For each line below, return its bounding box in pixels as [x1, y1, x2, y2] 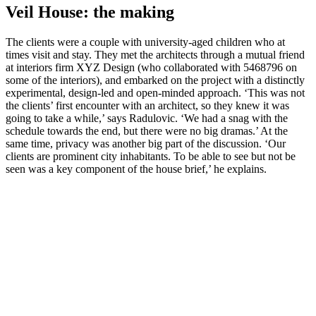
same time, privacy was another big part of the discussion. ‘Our [6, 138, 286, 150]
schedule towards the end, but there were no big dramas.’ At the [6, 125, 288, 137]
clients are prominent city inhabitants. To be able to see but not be [6, 150, 296, 162]
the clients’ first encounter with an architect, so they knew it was [6, 99, 289, 111]
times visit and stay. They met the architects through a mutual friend [6, 49, 305, 61]
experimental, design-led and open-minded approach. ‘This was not [6, 87, 305, 99]
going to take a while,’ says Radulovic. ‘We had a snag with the [6, 112, 288, 124]
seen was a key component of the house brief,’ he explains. [6, 163, 272, 175]
